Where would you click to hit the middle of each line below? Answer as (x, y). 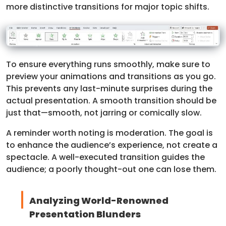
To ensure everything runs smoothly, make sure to (108, 65)
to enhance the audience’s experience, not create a (112, 145)
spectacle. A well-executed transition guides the (105, 157)
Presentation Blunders (85, 214)
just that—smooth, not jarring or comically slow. (104, 113)
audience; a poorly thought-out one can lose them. (111, 169)
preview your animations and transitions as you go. (111, 77)
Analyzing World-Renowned (99, 201)
